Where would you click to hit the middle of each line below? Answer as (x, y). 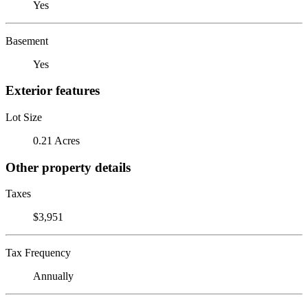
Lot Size (24, 117)
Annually (53, 276)
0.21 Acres (56, 140)
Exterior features (53, 91)
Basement (27, 41)
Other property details (68, 167)
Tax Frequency (38, 253)
